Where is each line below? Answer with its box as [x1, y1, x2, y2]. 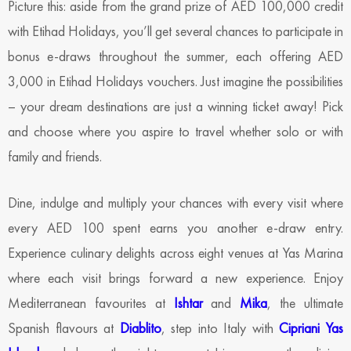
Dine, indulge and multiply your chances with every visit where [8, 193, 343, 212]
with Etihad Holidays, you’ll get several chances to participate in [8, 21, 343, 40]
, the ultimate [267, 293, 344, 312]
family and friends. [8, 147, 102, 165]
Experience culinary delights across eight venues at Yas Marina [8, 243, 343, 262]
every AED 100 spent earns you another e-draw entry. [8, 218, 343, 237]
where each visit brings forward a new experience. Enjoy [8, 268, 343, 287]
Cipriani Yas [279, 318, 344, 337]
